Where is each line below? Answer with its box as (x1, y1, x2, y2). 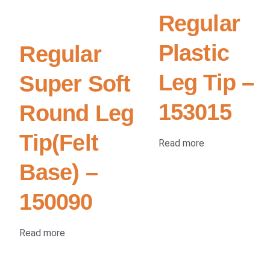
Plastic (158, 40, 229, 66)
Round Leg (19, 99, 134, 126)
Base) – (19, 159, 98, 185)
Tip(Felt (19, 129, 98, 155)
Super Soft (19, 70, 131, 96)
